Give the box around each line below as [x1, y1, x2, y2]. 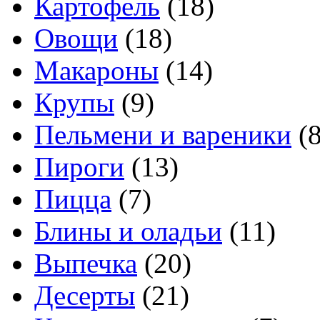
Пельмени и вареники [34, 119, 291, 150]
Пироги [34, 151, 124, 182]
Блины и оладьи [34, 215, 222, 246]
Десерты [34, 279, 135, 311]
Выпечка [34, 247, 137, 279]
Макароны [34, 54, 159, 86]
